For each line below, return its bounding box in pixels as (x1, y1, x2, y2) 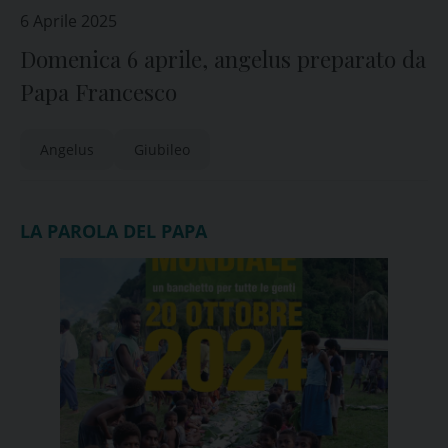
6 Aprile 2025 (20, 10, 117, 32)
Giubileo (134, 140, 190, 159)
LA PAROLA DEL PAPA (20, 219, 207, 243)
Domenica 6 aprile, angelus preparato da (20, 44, 426, 74)
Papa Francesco (20, 77, 177, 107)
